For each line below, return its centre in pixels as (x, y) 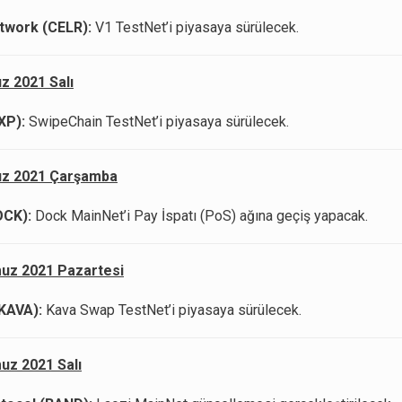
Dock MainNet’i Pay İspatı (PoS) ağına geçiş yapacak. (200, 216)
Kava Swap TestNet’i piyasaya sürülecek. (172, 310)
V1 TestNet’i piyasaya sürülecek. (195, 28)
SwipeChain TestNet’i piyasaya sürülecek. (157, 122)
